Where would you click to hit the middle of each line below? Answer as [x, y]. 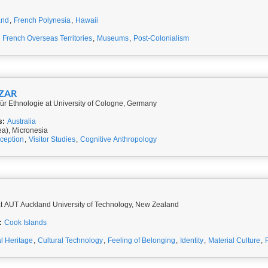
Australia [22, 121]
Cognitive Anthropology [118, 139]
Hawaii [87, 20]
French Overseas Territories [47, 38]
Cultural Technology [70, 240]
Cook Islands [25, 223]
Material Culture [234, 240]
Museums [113, 38]
